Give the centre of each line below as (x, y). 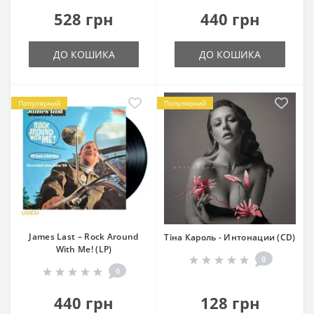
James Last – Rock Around (84, 237)
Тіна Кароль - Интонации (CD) (230, 237)
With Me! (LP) (84, 249)
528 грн (84, 19)
